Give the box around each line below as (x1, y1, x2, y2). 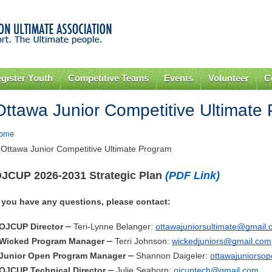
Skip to (97, 1, 123, 13)
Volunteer (208, 73, 249, 83)
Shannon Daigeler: (136, 251, 210, 261)
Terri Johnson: (112, 236, 172, 246)
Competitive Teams (68, 73, 149, 83)
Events (164, 73, 194, 83)
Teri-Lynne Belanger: (71, 222, 155, 232)
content (97, 28, 124, 39)
